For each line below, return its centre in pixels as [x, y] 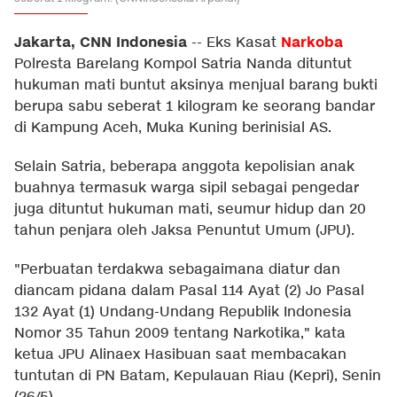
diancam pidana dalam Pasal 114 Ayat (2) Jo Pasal [189, 291]
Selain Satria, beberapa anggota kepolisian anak [184, 167]
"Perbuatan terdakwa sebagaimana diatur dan [177, 270]
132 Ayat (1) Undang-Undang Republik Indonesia [183, 312]
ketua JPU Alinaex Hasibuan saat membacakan [180, 355]
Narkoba [312, 43]
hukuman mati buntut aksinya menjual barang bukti [196, 86]
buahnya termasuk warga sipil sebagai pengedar [187, 188]
